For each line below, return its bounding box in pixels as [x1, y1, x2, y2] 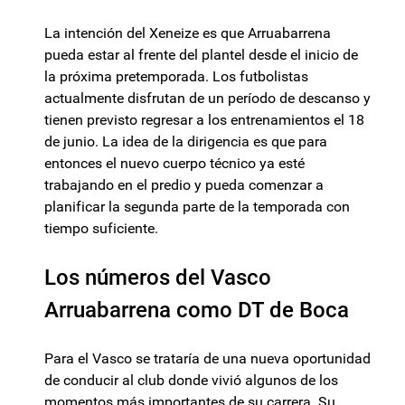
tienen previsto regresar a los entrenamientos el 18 [44, 111, 364, 129]
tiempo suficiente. [44, 220, 158, 238]
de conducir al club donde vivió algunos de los [44, 372, 338, 390]
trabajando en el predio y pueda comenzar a [44, 176, 324, 194]
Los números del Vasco [44, 265, 271, 291]
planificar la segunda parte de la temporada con [44, 198, 350, 216]
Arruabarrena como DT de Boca [44, 297, 349, 324]
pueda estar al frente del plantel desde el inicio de [44, 46, 358, 64]
